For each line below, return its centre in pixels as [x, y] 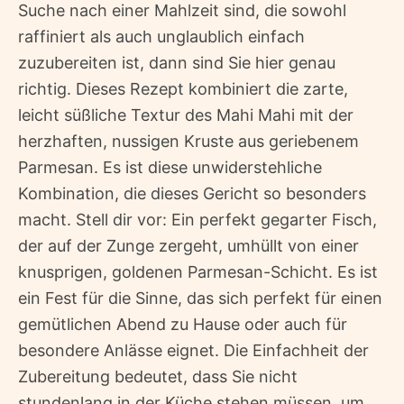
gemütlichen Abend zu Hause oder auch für [183, 324]
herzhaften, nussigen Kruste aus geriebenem [188, 141]
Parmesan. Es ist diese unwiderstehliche [170, 167]
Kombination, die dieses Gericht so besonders [192, 193]
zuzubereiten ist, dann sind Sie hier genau [177, 63]
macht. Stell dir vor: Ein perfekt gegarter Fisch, [197, 220]
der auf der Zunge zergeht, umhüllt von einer [188, 246]
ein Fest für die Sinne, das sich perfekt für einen [200, 298]
